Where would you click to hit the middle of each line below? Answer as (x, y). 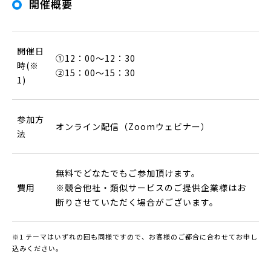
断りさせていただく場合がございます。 (137, 202)
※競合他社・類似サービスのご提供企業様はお (151, 187)
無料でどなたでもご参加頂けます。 (128, 173)
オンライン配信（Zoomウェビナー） (133, 126)
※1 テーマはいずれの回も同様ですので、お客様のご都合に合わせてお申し (135, 236)
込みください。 (38, 248)
